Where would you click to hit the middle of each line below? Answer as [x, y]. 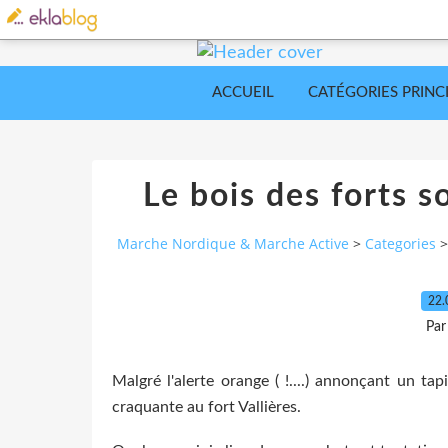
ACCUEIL [243, 92]
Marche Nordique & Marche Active [233, 244]
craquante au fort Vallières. [206, 406]
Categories [400, 244]
